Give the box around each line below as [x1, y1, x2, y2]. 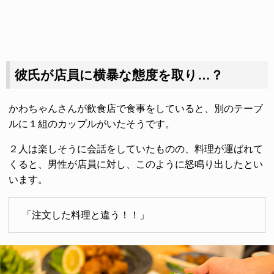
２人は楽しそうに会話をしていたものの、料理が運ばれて [9, 144, 263, 154]
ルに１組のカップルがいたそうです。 [9, 119, 175, 129]
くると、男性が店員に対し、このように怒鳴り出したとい [9, 159, 263, 169]
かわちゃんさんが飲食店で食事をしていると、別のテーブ [9, 103, 263, 114]
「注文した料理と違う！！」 [21, 210, 149, 220]
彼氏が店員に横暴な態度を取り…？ [14, 68, 223, 82]
